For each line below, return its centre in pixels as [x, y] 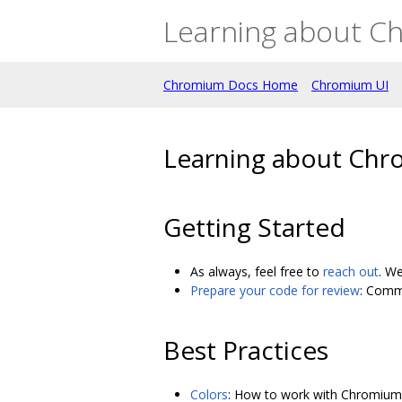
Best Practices [246, 350]
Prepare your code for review [275, 291]
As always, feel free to [257, 272]
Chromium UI [350, 85]
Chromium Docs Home [231, 85]
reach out [351, 272]
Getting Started [254, 227]
